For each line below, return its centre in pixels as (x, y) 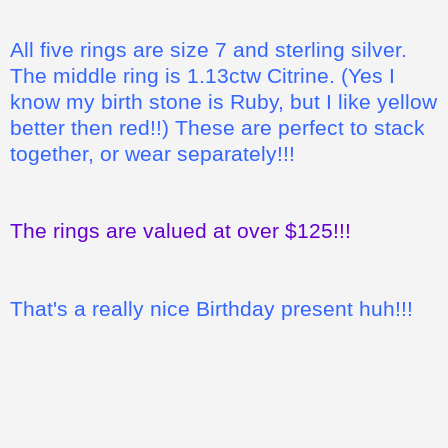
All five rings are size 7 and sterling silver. (208, 49)
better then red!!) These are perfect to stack (217, 127)
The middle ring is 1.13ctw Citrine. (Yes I (202, 75)
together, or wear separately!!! (152, 153)
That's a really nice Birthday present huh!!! (211, 308)
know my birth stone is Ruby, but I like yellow (223, 101)
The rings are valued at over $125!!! (180, 231)
